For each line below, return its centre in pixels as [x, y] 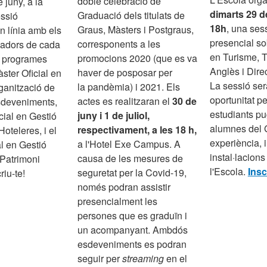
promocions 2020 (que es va [138, 58]
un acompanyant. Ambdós [133, 230]
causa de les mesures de [131, 159]
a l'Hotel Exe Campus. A [129, 144]
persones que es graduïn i [133, 216]
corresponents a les [119, 44]
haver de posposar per [125, 73]
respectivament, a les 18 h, [137, 130]
